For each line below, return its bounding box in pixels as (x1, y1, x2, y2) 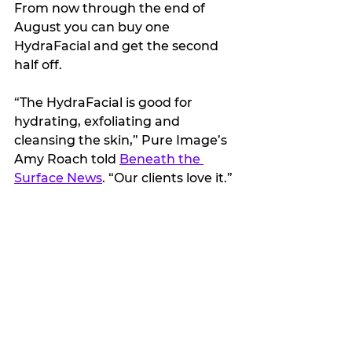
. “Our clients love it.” (102, 170, 233, 186)
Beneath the (119, 152, 203, 167)
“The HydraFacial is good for (14, 95, 196, 111)
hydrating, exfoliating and (14, 114, 183, 130)
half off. (14, 57, 65, 73)
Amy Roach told (14, 152, 119, 167)
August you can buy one (14, 20, 173, 35)
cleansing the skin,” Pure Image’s (14, 133, 230, 148)
